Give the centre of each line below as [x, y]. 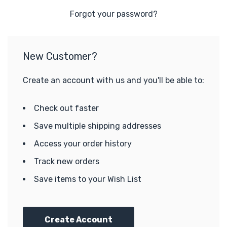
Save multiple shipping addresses [98, 126]
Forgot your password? [113, 14]
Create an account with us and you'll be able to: [113, 80]
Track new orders [67, 161]
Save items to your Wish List [88, 179]
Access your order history [83, 144]
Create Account [79, 220]
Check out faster [66, 108]
